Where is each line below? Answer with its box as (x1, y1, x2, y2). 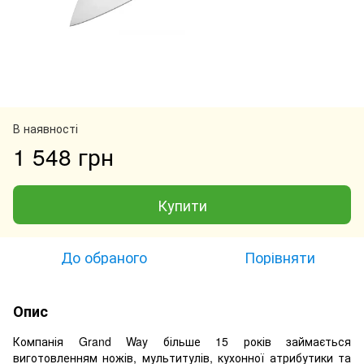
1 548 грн (13, 139, 114, 172)
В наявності (13, 119, 78, 136)
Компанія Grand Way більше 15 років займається (13, 332, 351, 349)
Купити (157, 193, 207, 215)
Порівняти (244, 245, 315, 267)
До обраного (61, 245, 147, 267)
